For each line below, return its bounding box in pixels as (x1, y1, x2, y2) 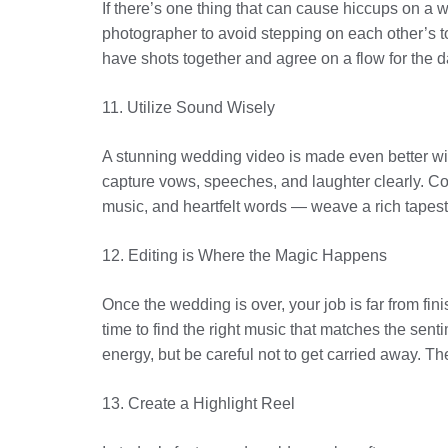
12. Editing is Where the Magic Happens (102, 247, 387, 264)
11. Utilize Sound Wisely (102, 99, 275, 116)
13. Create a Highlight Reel (102, 395, 295, 412)
